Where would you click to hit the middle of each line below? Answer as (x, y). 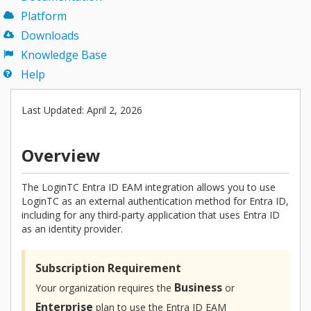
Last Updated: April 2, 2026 (82, 110)
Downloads (50, 35)
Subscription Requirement (108, 268)
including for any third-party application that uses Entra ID (151, 215)
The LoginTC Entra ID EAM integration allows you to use (149, 187)
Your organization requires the (105, 288)
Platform (44, 16)
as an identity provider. (72, 229)
